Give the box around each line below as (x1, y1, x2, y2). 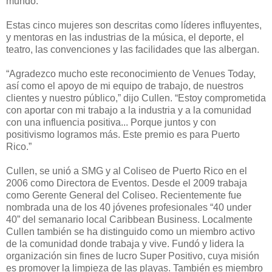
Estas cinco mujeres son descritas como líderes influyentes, (6, 19, 262, 30)
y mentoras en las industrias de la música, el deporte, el (6, 32, 244, 42)
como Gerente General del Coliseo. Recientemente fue (6, 189, 242, 200)
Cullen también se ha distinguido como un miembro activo (6, 226, 255, 237)
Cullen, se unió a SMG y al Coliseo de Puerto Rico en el (6, 165, 247, 176)
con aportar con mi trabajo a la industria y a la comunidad (6, 104, 251, 115)
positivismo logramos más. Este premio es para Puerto (6, 129, 240, 140)
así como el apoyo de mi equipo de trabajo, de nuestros (6, 80, 243, 91)
